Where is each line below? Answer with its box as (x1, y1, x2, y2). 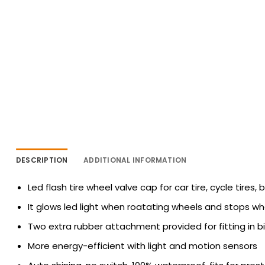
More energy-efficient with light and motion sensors (27, 239, 257, 252)
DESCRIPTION (16, 154, 68, 165)
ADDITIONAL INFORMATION (83, 154, 187, 165)
